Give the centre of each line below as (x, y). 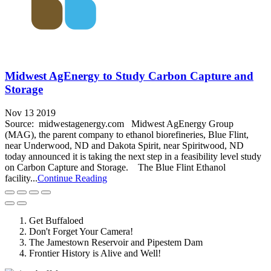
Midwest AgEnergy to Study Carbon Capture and (129, 76)
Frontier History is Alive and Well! (95, 253)
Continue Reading (72, 178)
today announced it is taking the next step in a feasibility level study (133, 156)
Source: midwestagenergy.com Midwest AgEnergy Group (119, 123)
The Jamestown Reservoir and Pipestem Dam (116, 242)
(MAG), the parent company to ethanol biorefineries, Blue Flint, (127, 134)
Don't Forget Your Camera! (81, 231)
